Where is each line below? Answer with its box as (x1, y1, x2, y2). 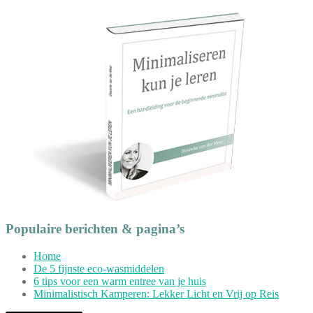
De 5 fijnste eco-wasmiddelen (34, 262, 164, 275)
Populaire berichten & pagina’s (6, 221, 184, 237)
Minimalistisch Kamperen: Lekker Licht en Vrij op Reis (34, 287, 279, 300)
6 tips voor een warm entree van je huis (34, 275, 206, 287)
